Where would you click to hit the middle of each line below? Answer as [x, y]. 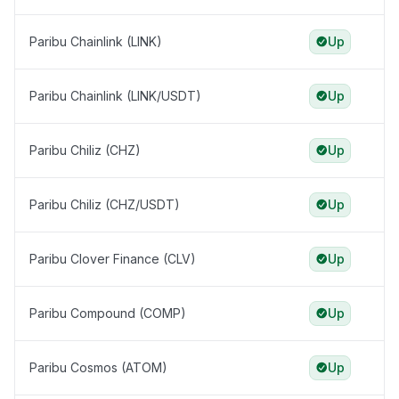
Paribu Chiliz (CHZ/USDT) [105, 205]
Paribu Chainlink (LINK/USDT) [115, 96]
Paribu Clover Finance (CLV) [113, 259]
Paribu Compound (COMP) [108, 313]
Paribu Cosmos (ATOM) [98, 368]
